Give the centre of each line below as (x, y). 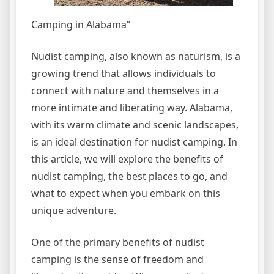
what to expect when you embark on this (126, 194)
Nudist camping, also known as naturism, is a (136, 57)
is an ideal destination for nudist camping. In (134, 142)
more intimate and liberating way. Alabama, (132, 108)
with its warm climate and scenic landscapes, (135, 125)
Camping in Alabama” (81, 25)
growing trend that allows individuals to (124, 74)
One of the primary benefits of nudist (118, 243)
